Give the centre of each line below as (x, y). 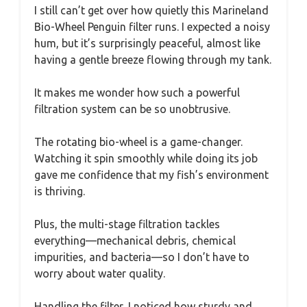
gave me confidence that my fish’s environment (151, 174)
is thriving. (60, 191)
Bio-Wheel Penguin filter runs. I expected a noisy (152, 26)
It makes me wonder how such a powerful (137, 92)
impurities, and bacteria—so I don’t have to (142, 257)
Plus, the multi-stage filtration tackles (127, 224)
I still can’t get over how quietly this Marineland (151, 10)
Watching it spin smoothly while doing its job (146, 158)
